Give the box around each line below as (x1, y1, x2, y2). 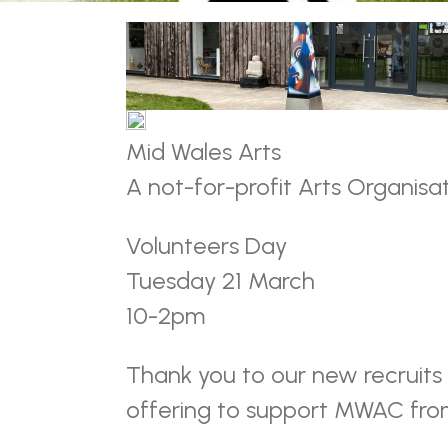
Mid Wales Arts (126, 137, 287, 166)
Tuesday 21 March (126, 266, 315, 295)
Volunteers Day (126, 231, 287, 260)
